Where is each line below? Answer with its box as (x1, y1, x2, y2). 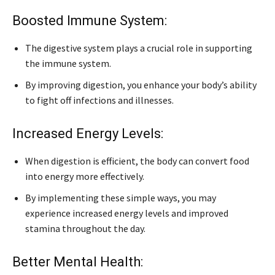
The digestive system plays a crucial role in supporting (25, 42, 252, 55)
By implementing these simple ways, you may (25, 192, 216, 204)
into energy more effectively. (25, 170, 144, 183)
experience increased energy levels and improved (25, 207, 228, 220)
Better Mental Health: (12, 254, 143, 270)
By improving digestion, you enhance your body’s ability (25, 79, 257, 91)
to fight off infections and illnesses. (25, 94, 174, 107)
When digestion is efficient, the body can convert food (25, 155, 249, 168)
